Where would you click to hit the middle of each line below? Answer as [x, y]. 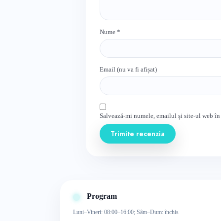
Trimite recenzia [138, 133]
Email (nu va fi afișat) [128, 69]
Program [102, 196]
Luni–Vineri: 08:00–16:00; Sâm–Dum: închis [126, 212]
